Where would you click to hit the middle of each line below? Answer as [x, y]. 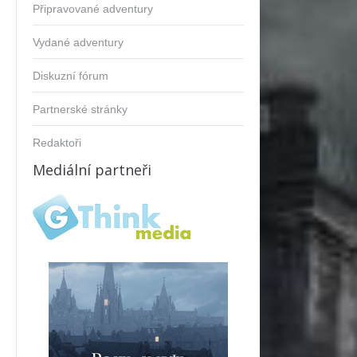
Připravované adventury [93, 9]
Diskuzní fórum [71, 76]
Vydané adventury [78, 42]
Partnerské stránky [80, 109]
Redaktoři [57, 143]
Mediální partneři [92, 170]
